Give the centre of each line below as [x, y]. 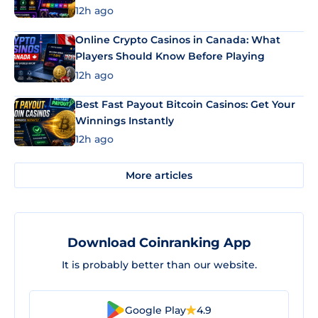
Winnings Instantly [125, 120]
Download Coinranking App [159, 243]
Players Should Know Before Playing [170, 56]
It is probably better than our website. [159, 265]
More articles [159, 175]
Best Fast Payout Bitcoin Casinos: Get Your [185, 104]
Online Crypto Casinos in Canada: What [178, 40]
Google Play [155, 310]
